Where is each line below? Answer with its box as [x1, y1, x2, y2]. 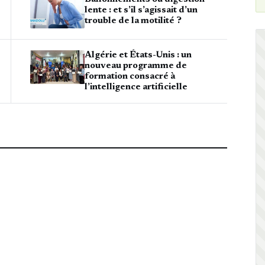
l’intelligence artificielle [85, 82, 188, 92]
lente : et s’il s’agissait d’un [85, 5, 198, 15]
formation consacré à [85, 72, 175, 81]
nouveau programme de [85, 61, 187, 70]
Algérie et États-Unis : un [85, 50, 192, 60]
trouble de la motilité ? [85, 16, 182, 25]
